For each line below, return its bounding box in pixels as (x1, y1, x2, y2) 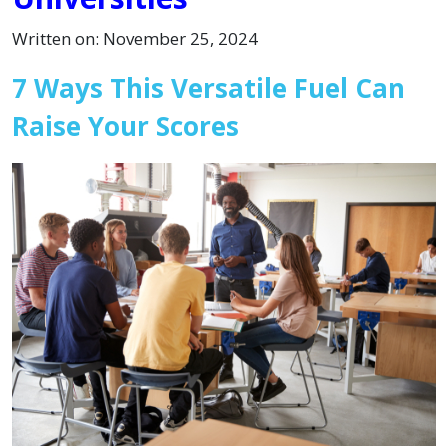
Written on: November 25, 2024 (12, 27, 258, 50)
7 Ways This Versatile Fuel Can (12, 70, 405, 106)
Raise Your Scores (12, 108, 239, 144)
